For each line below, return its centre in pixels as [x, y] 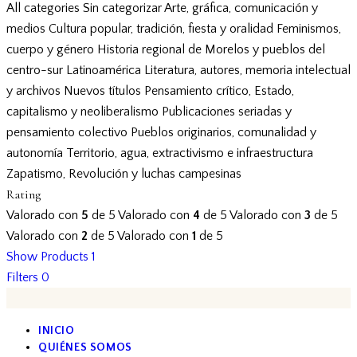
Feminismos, [309, 29]
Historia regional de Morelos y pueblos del [211, 49]
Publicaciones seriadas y [227, 112]
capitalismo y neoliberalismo [82, 112]
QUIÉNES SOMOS [85, 347]
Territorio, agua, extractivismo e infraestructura [190, 153]
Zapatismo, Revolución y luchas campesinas [124, 174]
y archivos [33, 91]
